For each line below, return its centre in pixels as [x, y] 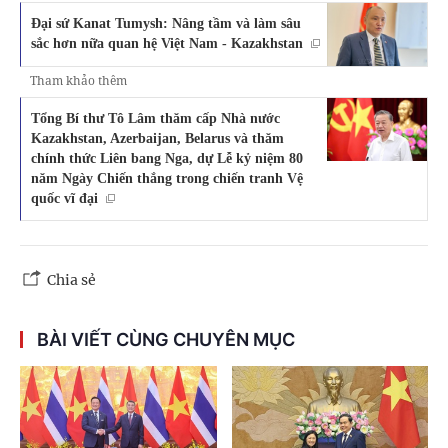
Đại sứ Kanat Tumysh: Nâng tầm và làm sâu [166, 23]
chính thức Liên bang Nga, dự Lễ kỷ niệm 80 [167, 158]
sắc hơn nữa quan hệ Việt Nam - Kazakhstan [167, 43]
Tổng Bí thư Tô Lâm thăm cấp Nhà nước [155, 118]
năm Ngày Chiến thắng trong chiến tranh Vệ [167, 178]
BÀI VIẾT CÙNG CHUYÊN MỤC [166, 340]
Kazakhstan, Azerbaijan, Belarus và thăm [157, 138]
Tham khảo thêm [78, 81]
